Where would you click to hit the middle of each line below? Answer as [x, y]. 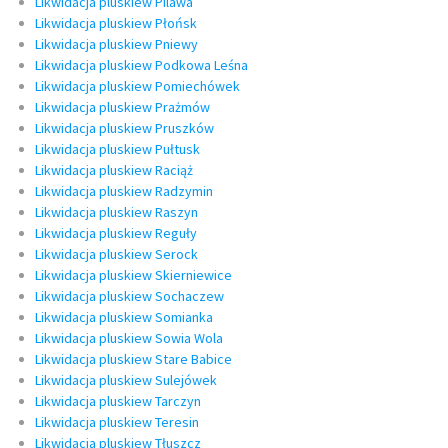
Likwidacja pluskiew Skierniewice [133, 275]
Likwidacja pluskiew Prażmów [122, 107]
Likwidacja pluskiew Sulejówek [126, 380]
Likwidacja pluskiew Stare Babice [133, 359]
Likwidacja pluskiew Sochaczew [129, 296]
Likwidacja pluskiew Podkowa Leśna [141, 65]
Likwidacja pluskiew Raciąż [114, 170]
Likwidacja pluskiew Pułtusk [117, 149]
